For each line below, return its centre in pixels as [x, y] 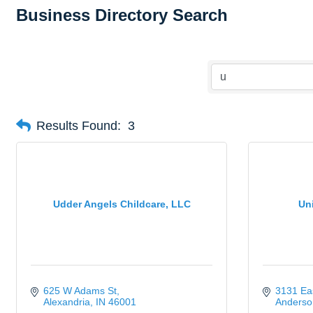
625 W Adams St [80, 291]
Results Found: [79, 125]
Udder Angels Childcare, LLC [122, 204]
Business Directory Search [122, 15]
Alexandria [66, 302]
